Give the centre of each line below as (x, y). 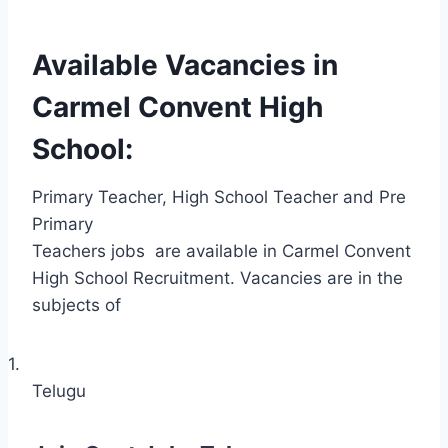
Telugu (59, 390)
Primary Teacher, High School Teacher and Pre (219, 196)
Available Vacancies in (185, 64)
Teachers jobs (88, 250)
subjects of (76, 304)
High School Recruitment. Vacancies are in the (217, 277)
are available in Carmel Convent (283, 250)
